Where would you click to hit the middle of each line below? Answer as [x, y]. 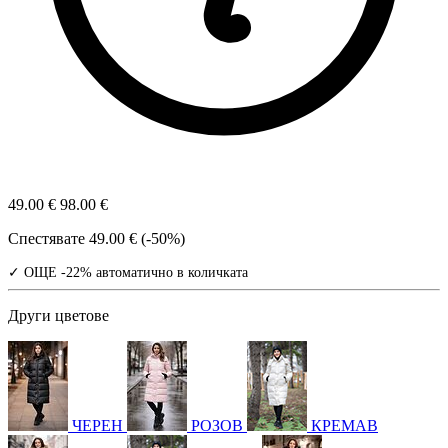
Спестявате [48, 239]
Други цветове [58, 316]
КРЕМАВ [344, 426]
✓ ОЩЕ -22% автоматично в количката [128, 273]
